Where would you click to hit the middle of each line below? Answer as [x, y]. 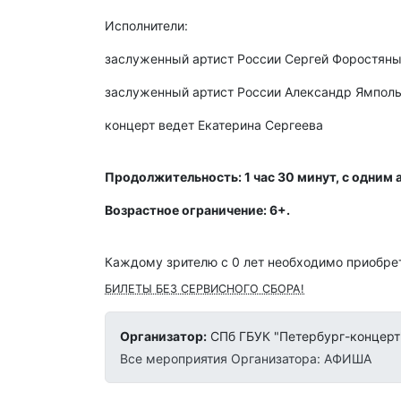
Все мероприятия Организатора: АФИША [246, 359]
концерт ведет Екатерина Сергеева [214, 125]
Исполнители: [146, 26]
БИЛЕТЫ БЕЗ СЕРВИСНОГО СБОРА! [205, 289]
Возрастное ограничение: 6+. [197, 210]
